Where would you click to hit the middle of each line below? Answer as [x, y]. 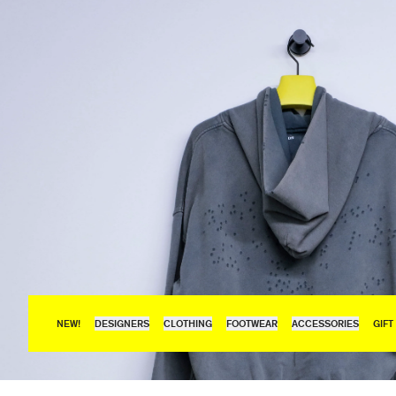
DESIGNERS [122, 323]
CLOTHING [188, 323]
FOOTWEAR [252, 323]
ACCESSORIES [325, 323]
